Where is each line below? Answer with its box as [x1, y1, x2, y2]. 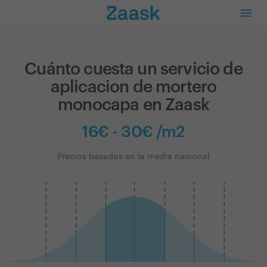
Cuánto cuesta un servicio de [24, 61, 243, 77]
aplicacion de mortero [50, 79, 217, 95]
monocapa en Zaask [58, 97, 209, 113]
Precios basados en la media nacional [57, 153, 210, 161]
